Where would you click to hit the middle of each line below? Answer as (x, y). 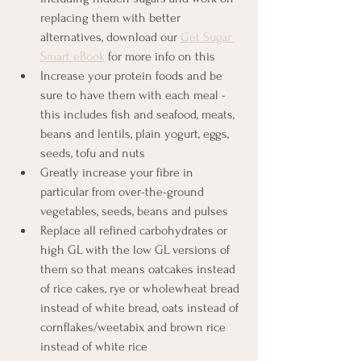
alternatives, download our (110, 37)
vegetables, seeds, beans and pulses (134, 211)
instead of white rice (94, 346)
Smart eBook (73, 56)
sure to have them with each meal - (135, 95)
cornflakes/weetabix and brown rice (135, 327)
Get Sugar (207, 37)
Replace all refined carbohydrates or (135, 230)
